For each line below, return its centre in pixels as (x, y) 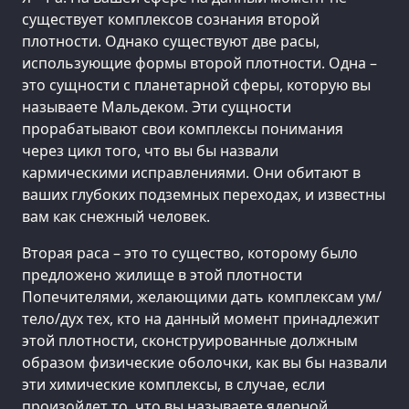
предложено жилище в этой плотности (162, 274)
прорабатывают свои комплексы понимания (183, 128)
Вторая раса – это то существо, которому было (190, 252)
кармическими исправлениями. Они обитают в (191, 172)
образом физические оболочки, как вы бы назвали (204, 362)
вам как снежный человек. (116, 216)
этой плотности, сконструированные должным (190, 340)
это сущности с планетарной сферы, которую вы (196, 84)
